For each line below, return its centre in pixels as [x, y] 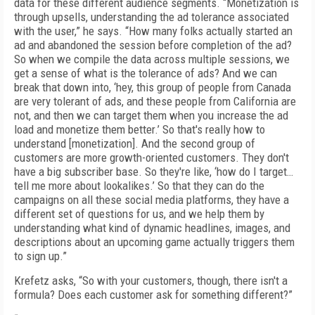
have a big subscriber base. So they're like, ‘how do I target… [154, 172]
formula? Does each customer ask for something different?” [153, 295]
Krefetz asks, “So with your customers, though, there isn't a [151, 281]
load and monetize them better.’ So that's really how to [140, 129]
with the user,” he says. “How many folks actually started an [153, 31]
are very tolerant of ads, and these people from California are [155, 101]
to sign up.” [40, 256]
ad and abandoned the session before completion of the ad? [153, 45]
